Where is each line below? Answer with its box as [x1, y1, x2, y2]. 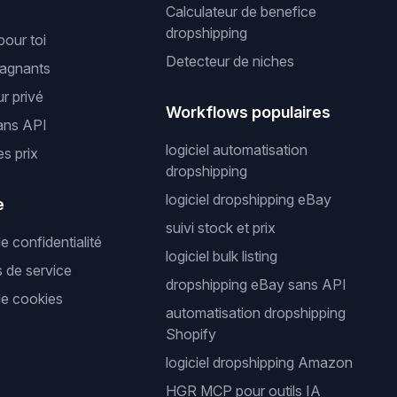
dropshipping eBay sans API [166, 276, 347, 293]
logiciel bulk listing [166, 247, 278, 265]
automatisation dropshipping [166, 304, 346, 322]
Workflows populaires [166, 103, 331, 121]
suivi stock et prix [166, 219, 276, 237]
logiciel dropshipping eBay [166, 191, 332, 208]
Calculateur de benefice [166, 3, 317, 20]
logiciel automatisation [166, 141, 308, 159]
